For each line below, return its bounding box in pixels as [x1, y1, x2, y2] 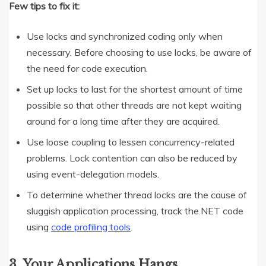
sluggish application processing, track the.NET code [27, 205, 243, 217]
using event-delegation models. [27, 168, 159, 180]
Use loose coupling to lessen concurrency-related [27, 136, 235, 148]
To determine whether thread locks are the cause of [27, 189, 247, 201]
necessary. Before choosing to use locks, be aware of [27, 46, 252, 59]
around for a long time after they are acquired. [27, 115, 220, 128]
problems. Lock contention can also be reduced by [27, 152, 237, 164]
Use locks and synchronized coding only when [27, 30, 223, 43]
